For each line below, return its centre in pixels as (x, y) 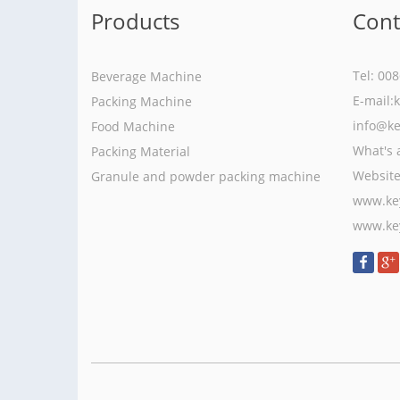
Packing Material (141, 152)
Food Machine (133, 127)
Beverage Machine (146, 77)
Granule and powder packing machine (206, 177)
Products (135, 21)
